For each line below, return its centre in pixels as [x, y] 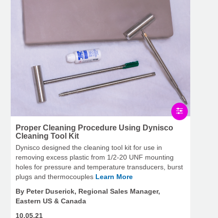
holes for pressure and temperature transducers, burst [99, 167]
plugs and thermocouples [55, 177]
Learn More [114, 177]
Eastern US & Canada [51, 201]
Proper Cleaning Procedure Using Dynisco [94, 128]
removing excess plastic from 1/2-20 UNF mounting [95, 157]
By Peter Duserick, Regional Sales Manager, [88, 191]
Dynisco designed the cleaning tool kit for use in [89, 148]
